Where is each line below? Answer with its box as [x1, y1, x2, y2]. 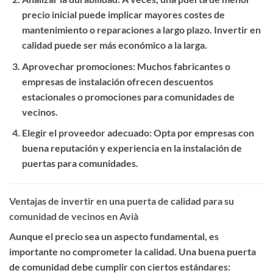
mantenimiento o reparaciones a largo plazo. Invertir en [21, 24, 261, 36]
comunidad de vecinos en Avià [9, 210, 138, 222]
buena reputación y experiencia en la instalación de [21, 142, 242, 154]
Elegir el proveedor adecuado [21, 127, 149, 139]
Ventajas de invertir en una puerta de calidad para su [9, 195, 234, 207]
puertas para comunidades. [21, 157, 138, 169]
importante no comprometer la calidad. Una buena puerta [9, 246, 256, 258]
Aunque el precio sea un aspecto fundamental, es [9, 230, 219, 243]
